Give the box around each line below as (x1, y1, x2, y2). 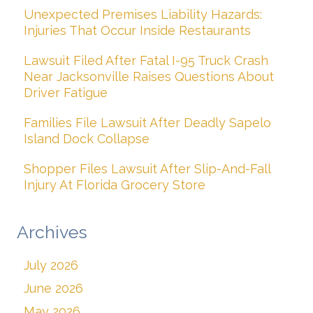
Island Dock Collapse (24, 131, 150, 147)
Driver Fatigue (24, 85, 108, 101)
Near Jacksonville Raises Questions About (24, 69, 274, 85)
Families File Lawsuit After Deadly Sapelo (24, 115, 271, 131)
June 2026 (24, 281, 83, 296)
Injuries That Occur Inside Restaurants (24, 23, 251, 38)
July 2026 (24, 258, 78, 273)
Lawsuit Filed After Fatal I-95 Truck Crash (24, 53, 268, 68)
